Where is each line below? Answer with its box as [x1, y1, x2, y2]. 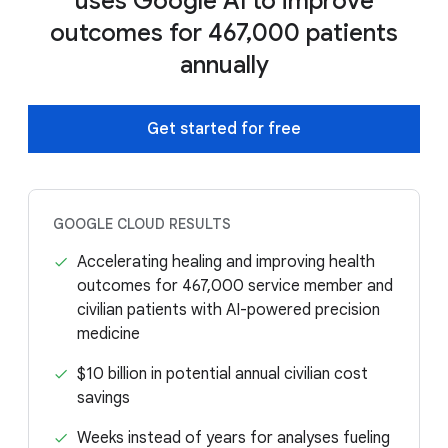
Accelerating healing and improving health [77, 252, 375, 273]
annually [179, 50, 269, 81]
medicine [77, 324, 140, 345]
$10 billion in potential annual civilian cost [77, 364, 368, 385]
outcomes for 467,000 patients [50, 18, 398, 49]
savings [77, 388, 130, 409]
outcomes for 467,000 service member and [77, 276, 393, 297]
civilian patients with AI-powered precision [77, 300, 380, 321]
